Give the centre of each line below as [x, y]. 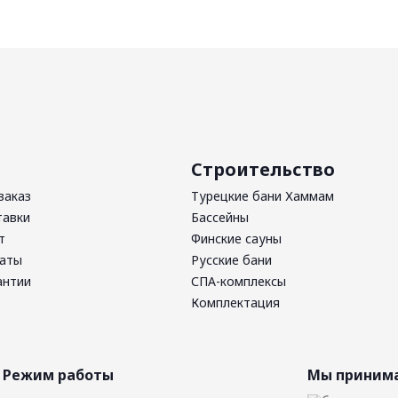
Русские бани [231, 260]
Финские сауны [236, 239]
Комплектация [235, 302]
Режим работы [58, 375]
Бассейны [220, 217]
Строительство [263, 169]
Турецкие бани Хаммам [263, 196]
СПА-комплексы [239, 281]
